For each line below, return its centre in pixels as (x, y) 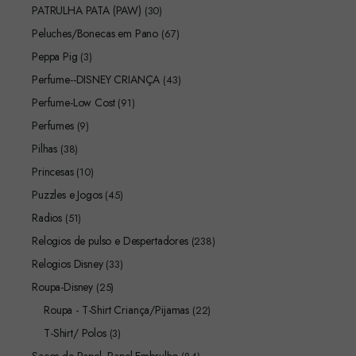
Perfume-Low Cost (74, 103)
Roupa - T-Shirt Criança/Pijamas (117, 310)
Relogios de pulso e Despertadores (110, 241)
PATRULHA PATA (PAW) (87, 10)
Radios (47, 218)
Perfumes (53, 126)
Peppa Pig (55, 56)
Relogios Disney (68, 264)
